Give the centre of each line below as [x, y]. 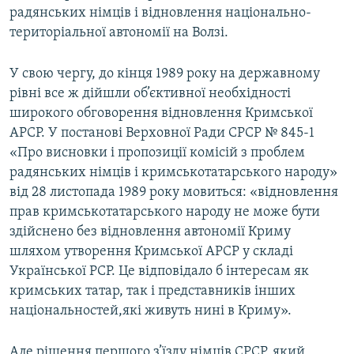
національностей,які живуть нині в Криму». [151, 311]
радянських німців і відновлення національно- [160, 13]
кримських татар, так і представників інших [153, 292]
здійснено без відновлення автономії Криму [150, 232]
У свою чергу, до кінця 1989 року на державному [165, 74]
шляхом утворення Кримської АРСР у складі [151, 252]
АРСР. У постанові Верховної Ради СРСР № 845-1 [162, 134]
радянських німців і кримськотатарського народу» [173, 173]
